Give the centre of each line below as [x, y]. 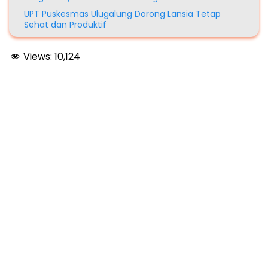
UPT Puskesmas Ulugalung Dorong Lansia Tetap [122, 14]
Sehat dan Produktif [65, 25]
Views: [38, 57]
